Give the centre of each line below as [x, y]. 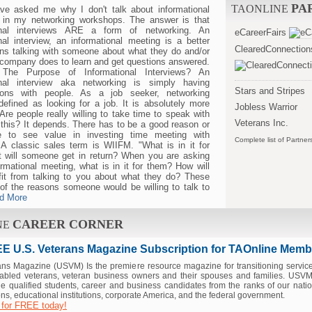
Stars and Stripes [270, 91]
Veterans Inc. [262, 123]
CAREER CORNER [68, 224]
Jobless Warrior [266, 107]
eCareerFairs [260, 32]
